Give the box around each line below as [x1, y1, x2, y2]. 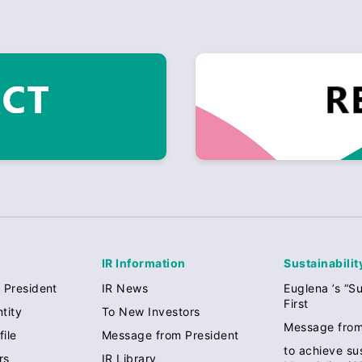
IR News [101, 280, 149, 295]
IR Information [101, 255, 186, 270]
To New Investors [101, 304, 200, 318]
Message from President [101, 327, 239, 342]
